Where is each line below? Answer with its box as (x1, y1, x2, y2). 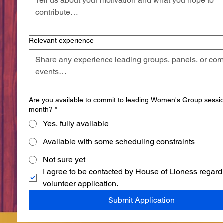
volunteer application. (43, 178, 118, 188)
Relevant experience (29, 36, 94, 44)
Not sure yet (43, 154, 85, 164)
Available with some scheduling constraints (43, 136, 195, 146)
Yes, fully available (43, 118, 109, 128)
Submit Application (108, 195, 175, 205)
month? (29, 105, 53, 113)
